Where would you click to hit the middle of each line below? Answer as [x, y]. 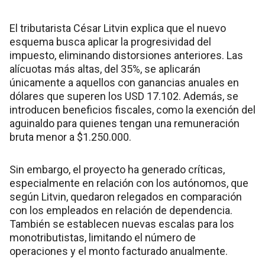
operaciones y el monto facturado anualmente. [119, 251]
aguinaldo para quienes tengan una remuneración [125, 123]
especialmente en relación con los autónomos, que [129, 183]
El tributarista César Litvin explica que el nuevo [118, 28]
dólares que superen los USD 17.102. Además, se [124, 96]
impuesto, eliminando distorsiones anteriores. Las [126, 55]
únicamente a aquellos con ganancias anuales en [124, 82]
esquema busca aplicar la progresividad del [110, 41]
